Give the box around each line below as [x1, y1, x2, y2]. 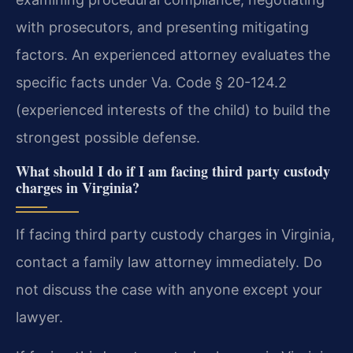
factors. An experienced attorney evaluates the [16, 46, 330, 64]
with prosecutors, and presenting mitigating [16, 19, 309, 36]
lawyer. [16, 309, 63, 326]
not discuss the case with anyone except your [16, 281, 322, 299]
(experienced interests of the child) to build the [16, 102, 330, 119]
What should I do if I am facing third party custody [16, 161, 330, 182]
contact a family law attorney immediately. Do [16, 254, 322, 271]
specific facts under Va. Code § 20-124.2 [16, 74, 287, 91]
